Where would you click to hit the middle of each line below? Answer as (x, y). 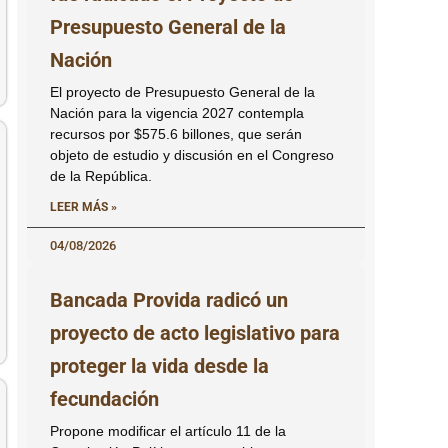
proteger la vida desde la (159, 366)
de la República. (101, 176)
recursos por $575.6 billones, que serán (176, 134)
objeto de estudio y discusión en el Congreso (192, 155)
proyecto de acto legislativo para (195, 333)
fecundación (104, 399)
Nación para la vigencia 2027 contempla (177, 113)
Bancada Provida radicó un (169, 300)
